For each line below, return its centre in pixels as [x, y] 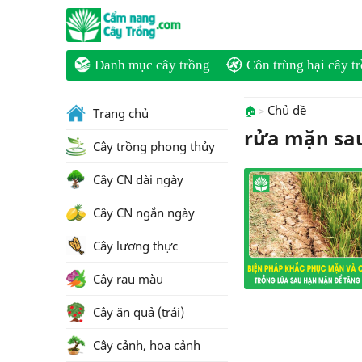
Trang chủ [119, 113]
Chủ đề [287, 110]
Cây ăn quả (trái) [137, 312]
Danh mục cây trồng [152, 65]
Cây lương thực [134, 246]
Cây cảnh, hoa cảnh [145, 345]
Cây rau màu [126, 279]
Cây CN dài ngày [137, 179]
